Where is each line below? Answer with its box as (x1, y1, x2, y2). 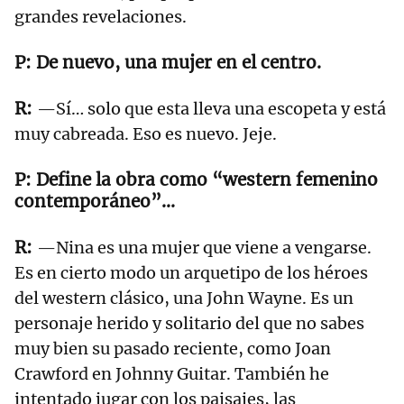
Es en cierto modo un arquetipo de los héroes (14, 262, 368, 284)
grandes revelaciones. (14, 6, 187, 28)
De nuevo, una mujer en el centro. (36, 51, 321, 74)
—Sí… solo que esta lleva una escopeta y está (37, 98, 386, 120)
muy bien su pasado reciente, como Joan (14, 338, 331, 360)
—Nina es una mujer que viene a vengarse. (37, 237, 372, 259)
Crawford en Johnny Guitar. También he (14, 363, 329, 385)
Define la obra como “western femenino (36, 169, 378, 191)
